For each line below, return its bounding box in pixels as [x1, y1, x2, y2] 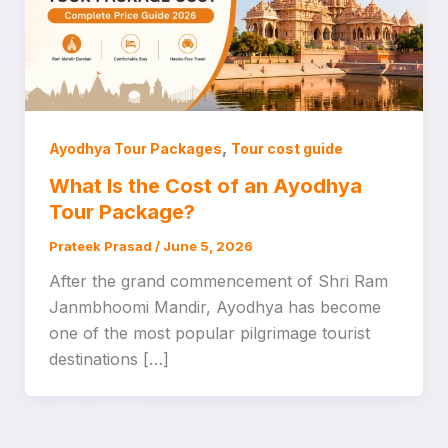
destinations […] [48, 349, 169, 370]
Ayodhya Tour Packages [48, 139, 222, 157]
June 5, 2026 [162, 238, 253, 255]
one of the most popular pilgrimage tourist [48, 323, 370, 344]
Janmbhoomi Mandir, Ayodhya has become [48, 297, 381, 318]
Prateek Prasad [48, 238, 155, 255]
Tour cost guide [230, 139, 343, 157]
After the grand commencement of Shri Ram [48, 271, 388, 292]
